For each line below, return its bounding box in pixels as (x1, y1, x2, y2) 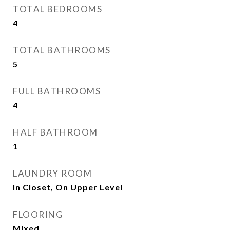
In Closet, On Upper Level (13, 182, 123, 192)
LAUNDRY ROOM (13, 168, 92, 179)
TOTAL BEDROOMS (13, 4, 102, 14)
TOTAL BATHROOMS (13, 45, 111, 55)
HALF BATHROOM (13, 127, 98, 138)
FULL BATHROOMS (13, 86, 101, 97)
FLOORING (13, 209, 63, 220)
